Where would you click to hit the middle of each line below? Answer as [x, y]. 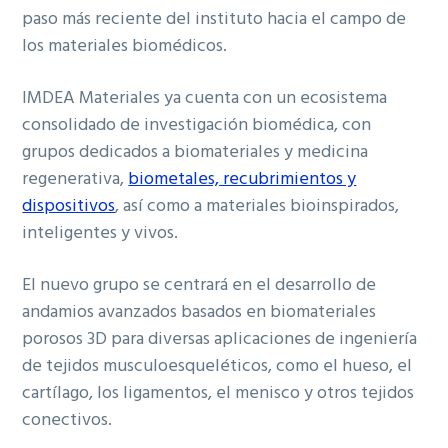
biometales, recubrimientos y [242, 179]
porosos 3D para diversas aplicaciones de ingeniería [220, 339]
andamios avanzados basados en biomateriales [199, 312]
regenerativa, [75, 179]
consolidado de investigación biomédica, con [197, 125]
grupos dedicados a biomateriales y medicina [195, 152]
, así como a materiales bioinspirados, [257, 206]
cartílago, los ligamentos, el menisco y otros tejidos [218, 393]
